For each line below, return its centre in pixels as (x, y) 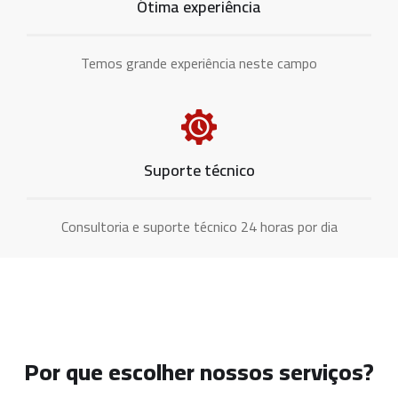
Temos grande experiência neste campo (199, 64)
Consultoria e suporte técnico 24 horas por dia (199, 227)
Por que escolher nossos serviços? (199, 372)
